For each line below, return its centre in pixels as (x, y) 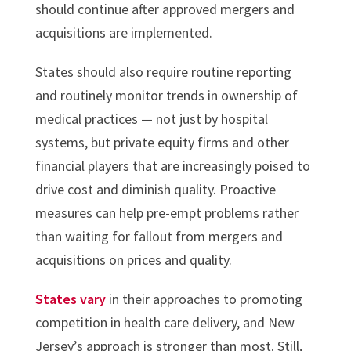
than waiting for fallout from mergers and (159, 237)
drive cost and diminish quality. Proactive (155, 190)
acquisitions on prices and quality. (133, 260)
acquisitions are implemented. (123, 33)
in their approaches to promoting (204, 299)
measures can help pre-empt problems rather (166, 213)
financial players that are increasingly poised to (172, 166)
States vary (70, 299)
